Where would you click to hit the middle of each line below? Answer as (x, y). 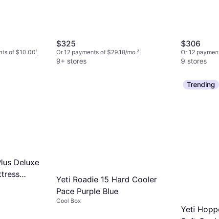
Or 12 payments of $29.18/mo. (97, 52)
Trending (201, 84)
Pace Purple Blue (87, 191)
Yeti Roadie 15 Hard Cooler (107, 180)
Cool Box (68, 201)
